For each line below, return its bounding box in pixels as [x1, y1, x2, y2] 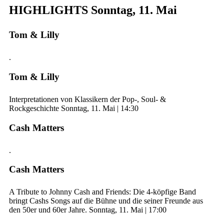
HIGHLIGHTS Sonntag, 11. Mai [9, 3, 177, 17]
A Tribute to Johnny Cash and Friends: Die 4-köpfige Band [9, 187, 196, 196]
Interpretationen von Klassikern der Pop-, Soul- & [9, 94, 166, 103]
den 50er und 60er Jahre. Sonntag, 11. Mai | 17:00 [9, 205, 166, 214]
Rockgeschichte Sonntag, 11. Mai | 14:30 [9, 103, 138, 112]
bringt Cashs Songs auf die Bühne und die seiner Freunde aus [9, 196, 203, 205]
